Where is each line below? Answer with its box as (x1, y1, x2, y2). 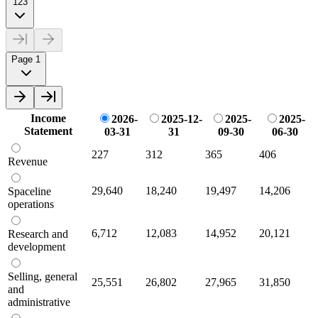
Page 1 (11, 53, 40, 65)
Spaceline (8, 185, 51, 197)
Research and (8, 227, 68, 240)
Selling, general (8, 270, 77, 283)
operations (8, 197, 54, 210)
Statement (24, 124, 72, 137)
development (8, 240, 65, 253)
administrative (8, 295, 70, 308)
